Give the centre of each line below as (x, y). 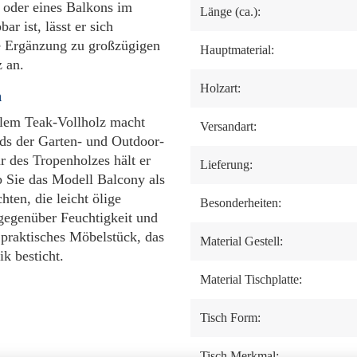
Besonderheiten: (241, 203)
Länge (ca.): (230, 12)
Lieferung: (226, 165)
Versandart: (228, 126)
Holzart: (220, 88)
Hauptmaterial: (237, 50)
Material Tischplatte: (251, 279)
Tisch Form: (230, 318)
